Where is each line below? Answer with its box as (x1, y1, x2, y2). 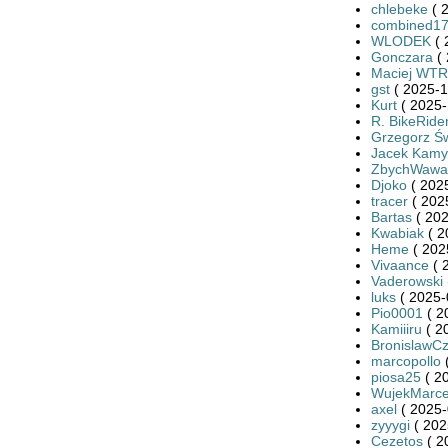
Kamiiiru (370, 320, 422, 337)
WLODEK (370, 32, 431, 49)
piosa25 (370, 368, 421, 385)
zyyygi (370, 416, 410, 433)
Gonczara (370, 48, 433, 65)
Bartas (370, 208, 412, 225)
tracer (370, 192, 408, 209)
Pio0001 (370, 304, 423, 321)
